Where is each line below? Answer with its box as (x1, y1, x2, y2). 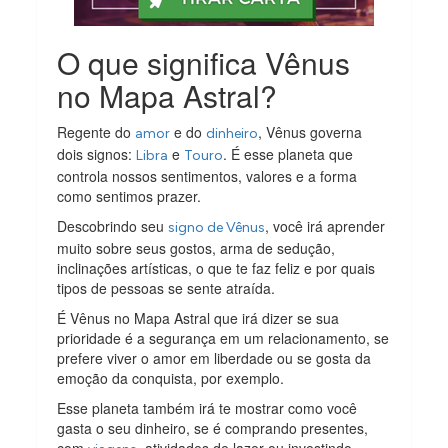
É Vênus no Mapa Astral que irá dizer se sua (57, 308, 340, 329)
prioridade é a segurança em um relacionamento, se (57, 328, 390, 349)
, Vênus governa (258, 122, 363, 143)
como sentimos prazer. (57, 186, 202, 207)
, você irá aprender (265, 216, 386, 237)
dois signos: (57, 144, 137, 165)
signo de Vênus (168, 219, 266, 237)
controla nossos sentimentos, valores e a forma (57, 166, 358, 187)
